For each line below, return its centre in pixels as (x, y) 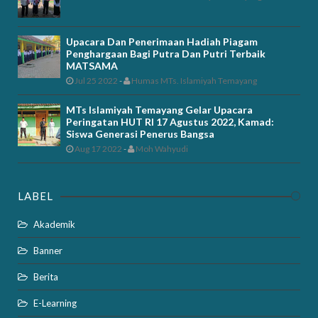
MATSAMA (92, 65)
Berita (46, 276)
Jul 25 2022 (95, 80)
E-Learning (55, 303)
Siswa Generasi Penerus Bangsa (140, 133)
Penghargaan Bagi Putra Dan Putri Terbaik (166, 53)
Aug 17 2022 (98, 148)
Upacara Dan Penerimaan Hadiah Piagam (162, 41)
